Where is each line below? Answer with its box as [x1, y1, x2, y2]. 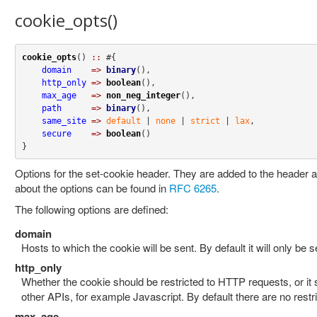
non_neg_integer [105, 90, 180, 100]
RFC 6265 [169, 180, 217, 195]
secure [41, 128, 71, 139]
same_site [41, 115, 86, 126]
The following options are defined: [15, 202, 168, 217]
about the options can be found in [15, 180, 169, 195]
